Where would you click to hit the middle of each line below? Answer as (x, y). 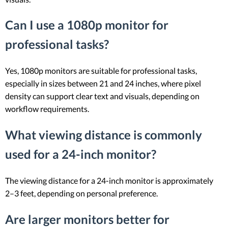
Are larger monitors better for (87, 219)
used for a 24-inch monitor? (81, 154)
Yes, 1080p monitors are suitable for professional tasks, (101, 71)
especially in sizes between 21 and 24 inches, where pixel (103, 83)
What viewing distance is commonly (104, 135)
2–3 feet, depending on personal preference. (81, 193)
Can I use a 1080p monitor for (87, 25)
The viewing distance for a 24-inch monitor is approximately (109, 181)
